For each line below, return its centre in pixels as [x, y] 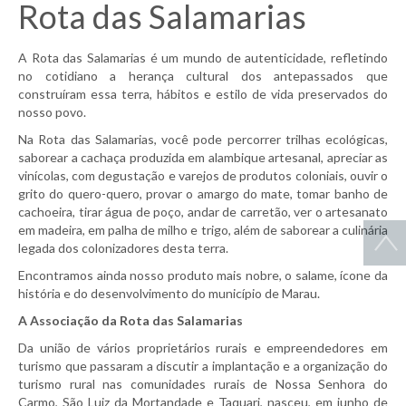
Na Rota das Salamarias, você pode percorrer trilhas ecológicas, [203, 140]
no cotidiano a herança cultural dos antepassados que [203, 76]
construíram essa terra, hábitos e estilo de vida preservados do [203, 94]
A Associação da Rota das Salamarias [130, 321]
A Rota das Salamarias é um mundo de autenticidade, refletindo [203, 58]
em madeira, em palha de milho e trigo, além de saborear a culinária [203, 230]
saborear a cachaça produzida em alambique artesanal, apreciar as [203, 158]
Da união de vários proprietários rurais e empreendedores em [203, 348]
